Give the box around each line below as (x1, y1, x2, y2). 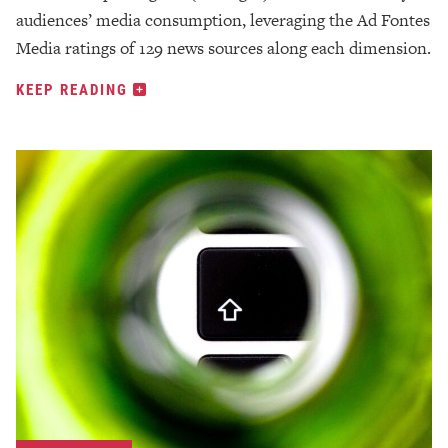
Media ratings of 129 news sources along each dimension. (16, 36, 431, 61)
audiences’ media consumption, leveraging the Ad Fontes (16, 8, 430, 33)
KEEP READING (16, 79, 133, 100)
